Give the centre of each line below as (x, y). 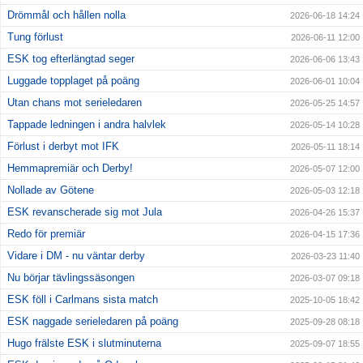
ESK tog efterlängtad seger (71, 59)
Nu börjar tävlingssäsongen (71, 278)
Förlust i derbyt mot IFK (63, 147)
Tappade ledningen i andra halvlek (87, 125)
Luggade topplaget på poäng (73, 81)
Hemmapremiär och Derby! (70, 169)
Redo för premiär (46, 234)
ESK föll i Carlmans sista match (83, 300)
